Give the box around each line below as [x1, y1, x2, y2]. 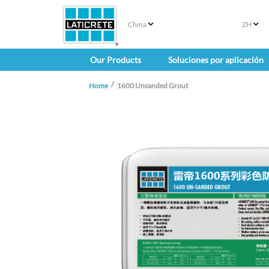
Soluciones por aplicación [168, 55, 264, 65]
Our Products [89, 55, 141, 65]
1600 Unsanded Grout [117, 81, 188, 91]
